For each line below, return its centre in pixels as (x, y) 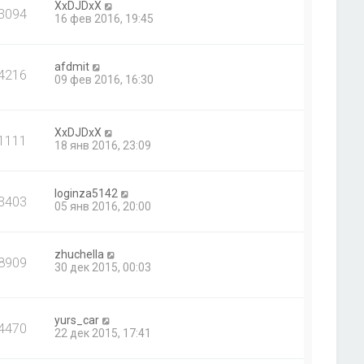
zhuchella (80, 255)
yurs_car (77, 321)
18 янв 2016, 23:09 (103, 146)
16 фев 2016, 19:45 (104, 19)
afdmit (72, 67)
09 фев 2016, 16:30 (104, 80)
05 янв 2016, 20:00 (103, 207)
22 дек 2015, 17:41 (103, 334)
